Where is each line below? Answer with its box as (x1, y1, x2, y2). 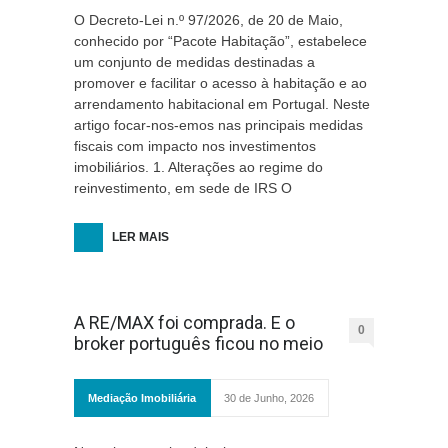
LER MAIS (112, 230, 169, 244)
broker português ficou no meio (74, 333, 323, 354)
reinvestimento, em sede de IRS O (74, 180, 292, 196)
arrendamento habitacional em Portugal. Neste (74, 96, 370, 112)
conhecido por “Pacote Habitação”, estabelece (74, 33, 367, 49)
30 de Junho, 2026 (224, 392, 314, 404)
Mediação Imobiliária (88, 392, 196, 404)
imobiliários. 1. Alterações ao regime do (74, 159, 323, 175)
